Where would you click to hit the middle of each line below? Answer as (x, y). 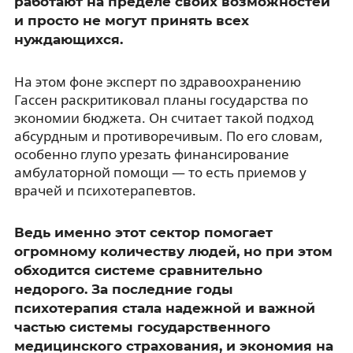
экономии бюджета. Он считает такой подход (163, 117)
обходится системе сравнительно (138, 270)
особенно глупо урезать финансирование (151, 154)
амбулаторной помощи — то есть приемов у (160, 172)
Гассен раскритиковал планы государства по (161, 99)
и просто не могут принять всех (131, 20)
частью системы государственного (142, 327)
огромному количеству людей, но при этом (173, 251)
